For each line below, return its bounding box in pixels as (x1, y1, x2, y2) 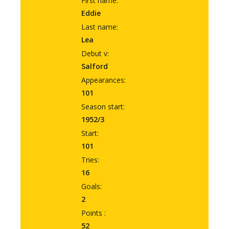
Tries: (81, 155, 99, 165)
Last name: (81, 22, 118, 32)
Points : (81, 208, 106, 218)
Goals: (81, 181, 102, 192)
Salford (81, 61, 108, 72)
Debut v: (81, 49, 109, 59)
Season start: (81, 102, 125, 112)
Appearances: (81, 75, 126, 85)
